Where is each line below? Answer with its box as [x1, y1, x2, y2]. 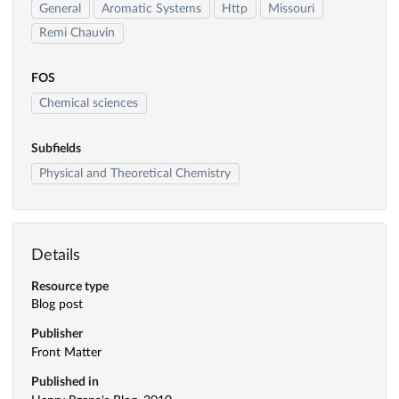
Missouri [268, 2, 315, 15]
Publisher [31, 328, 83, 341]
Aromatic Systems [102, 2, 202, 15]
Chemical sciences [39, 97, 139, 110]
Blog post [31, 298, 83, 312]
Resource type [31, 280, 109, 293]
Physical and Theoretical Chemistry [39, 167, 232, 180]
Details [31, 247, 80, 264]
